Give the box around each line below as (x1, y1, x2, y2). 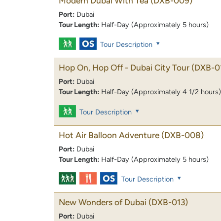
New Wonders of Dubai (59, 197, 147, 207)
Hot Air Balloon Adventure (59, 130, 159, 140)
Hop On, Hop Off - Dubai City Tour (59, 63, 189, 73)
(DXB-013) (148, 197, 188, 207)
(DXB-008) (161, 130, 204, 140)
